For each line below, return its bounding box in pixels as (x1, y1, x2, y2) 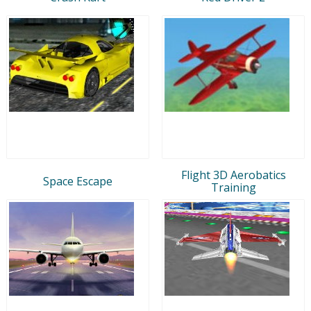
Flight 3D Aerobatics (180, 167, 286, 183)
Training (210, 179, 256, 195)
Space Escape (43, 173, 112, 189)
